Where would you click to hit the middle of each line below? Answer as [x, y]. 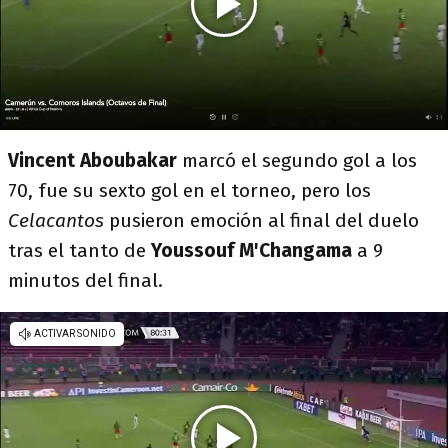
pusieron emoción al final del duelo [261, 220]
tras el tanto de [77, 250]
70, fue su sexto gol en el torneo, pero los [189, 190]
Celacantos [56, 220]
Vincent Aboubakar [95, 160]
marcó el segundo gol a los [299, 160]
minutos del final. [85, 280]
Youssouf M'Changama [249, 250]
